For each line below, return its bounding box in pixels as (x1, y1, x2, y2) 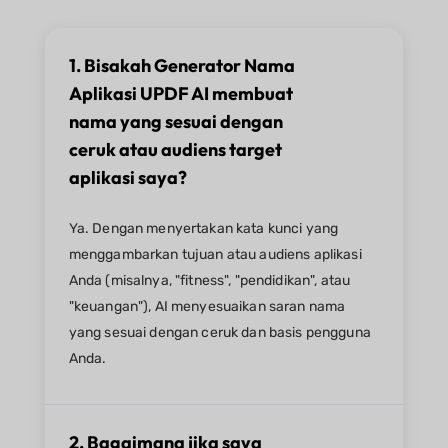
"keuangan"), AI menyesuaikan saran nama (68, 298, 346, 316)
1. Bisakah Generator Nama (68, 54, 295, 78)
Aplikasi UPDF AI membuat (68, 82, 293, 106)
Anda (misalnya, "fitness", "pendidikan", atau (68, 272, 351, 290)
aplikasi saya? (68, 166, 187, 190)
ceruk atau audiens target (68, 138, 282, 162)
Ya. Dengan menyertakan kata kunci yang (68, 220, 339, 238)
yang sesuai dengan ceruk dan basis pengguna (68, 324, 371, 342)
